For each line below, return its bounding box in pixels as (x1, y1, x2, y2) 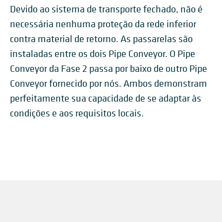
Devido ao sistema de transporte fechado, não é (10, 3, 203, 16)
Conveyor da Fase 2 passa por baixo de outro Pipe (10, 62, 207, 75)
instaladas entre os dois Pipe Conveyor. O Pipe (10, 48, 195, 60)
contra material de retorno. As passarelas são (10, 33, 193, 46)
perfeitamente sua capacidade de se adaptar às (10, 92, 201, 105)
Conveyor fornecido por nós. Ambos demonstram (10, 77, 207, 90)
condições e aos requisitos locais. (10, 107, 144, 120)
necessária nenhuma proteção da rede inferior (10, 18, 196, 31)
